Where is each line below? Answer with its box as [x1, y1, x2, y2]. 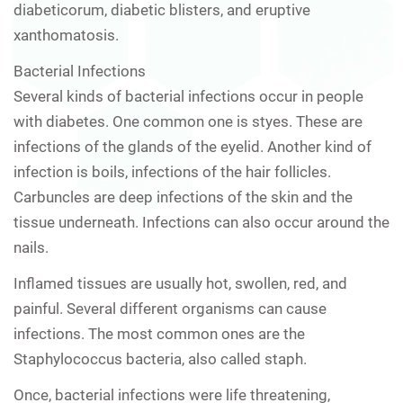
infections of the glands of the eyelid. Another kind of [13, 137, 372, 156]
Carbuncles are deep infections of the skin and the [13, 187, 353, 206]
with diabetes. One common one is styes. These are [13, 112, 363, 130]
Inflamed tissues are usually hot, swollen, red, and [13, 273, 347, 292]
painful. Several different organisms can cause [13, 299, 327, 318]
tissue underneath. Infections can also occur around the [13, 212, 390, 231]
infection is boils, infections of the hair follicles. [13, 162, 331, 181]
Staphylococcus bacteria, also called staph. [13, 349, 307, 368]
